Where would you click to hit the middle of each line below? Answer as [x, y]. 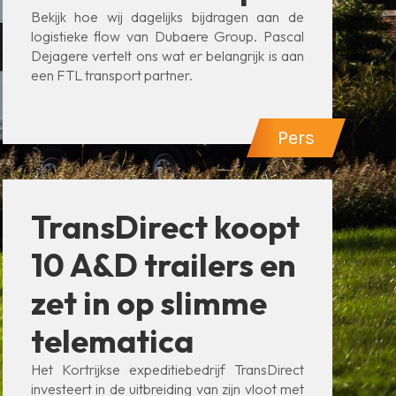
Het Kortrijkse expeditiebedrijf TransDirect [167, 369]
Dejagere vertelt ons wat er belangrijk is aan [167, 56]
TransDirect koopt [165, 227]
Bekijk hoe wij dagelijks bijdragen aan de [167, 17]
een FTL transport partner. [111, 75]
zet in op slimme [148, 303]
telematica [112, 341]
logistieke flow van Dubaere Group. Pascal [167, 36]
